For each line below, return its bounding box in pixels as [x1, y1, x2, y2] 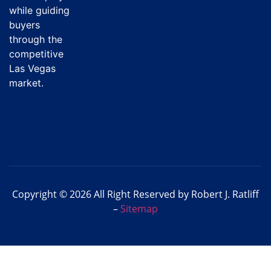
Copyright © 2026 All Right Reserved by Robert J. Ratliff [12, 188, 259, 201]
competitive [9, 48, 64, 60]
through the [9, 33, 62, 46]
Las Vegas [9, 62, 56, 75]
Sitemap [120, 202, 158, 216]
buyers [9, 19, 40, 31]
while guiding [9, 4, 70, 17]
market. [9, 77, 44, 90]
